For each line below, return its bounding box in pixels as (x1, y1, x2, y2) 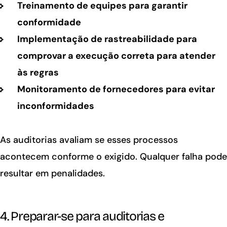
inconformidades (17, 99, 94, 112)
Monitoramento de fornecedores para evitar (17, 83, 215, 95)
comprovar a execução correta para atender (17, 49, 215, 62)
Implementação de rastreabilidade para (17, 32, 197, 45)
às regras (17, 66, 59, 79)
